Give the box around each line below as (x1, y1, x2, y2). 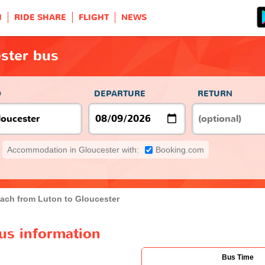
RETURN (198, 88, 232, 99)
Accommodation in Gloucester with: (7, 144, 139, 154)
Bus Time (222, 253, 254, 261)
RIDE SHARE (14, 12, 66, 23)
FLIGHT (79, 12, 109, 23)
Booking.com (156, 144, 204, 154)
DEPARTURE (94, 88, 146, 99)
